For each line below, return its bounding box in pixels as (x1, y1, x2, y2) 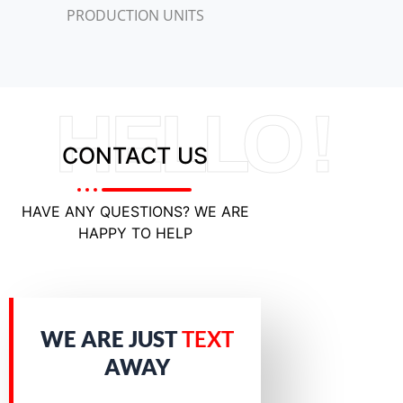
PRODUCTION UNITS (66, 4, 204, 25)
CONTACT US (62, 141, 208, 169)
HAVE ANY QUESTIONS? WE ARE (21, 201, 249, 220)
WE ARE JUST (40, 325, 182, 352)
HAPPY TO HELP (77, 223, 193, 242)
